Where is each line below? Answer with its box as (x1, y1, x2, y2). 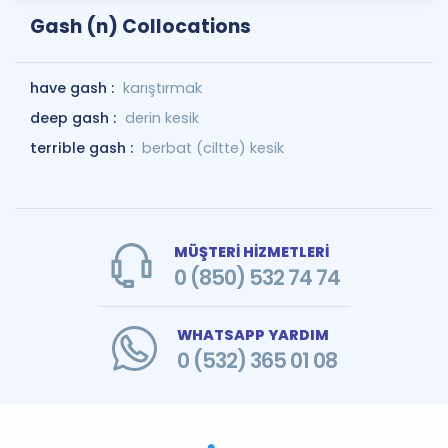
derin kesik (125, 108, 199, 128)
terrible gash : (30, 138, 137, 158)
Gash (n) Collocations (30, 13, 251, 40)
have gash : (30, 78, 118, 98)
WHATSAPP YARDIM (176, 325, 329, 345)
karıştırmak (123, 78, 202, 98)
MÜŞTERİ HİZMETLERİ (173, 242, 329, 262)
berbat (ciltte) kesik (142, 138, 284, 158)
